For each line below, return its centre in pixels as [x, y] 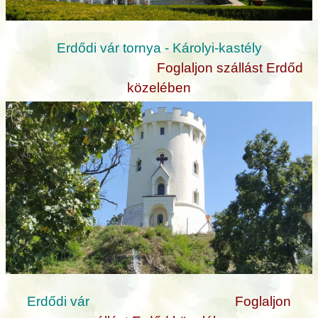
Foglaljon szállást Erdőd [230, 67]
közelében [159, 87]
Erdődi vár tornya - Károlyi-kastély [159, 48]
